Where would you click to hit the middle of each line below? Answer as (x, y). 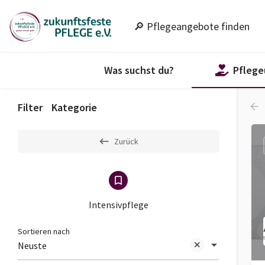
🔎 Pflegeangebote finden (191, 26)
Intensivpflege (118, 205)
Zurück (126, 141)
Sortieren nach (44, 231)
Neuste (32, 246)
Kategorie (74, 107)
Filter (30, 107)
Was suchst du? (139, 70)
